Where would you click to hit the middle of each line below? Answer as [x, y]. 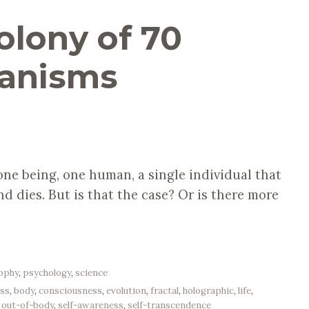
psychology [47, 272]
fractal [165, 291]
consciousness [71, 291]
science [92, 272]
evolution [127, 291]
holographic [209, 291]
